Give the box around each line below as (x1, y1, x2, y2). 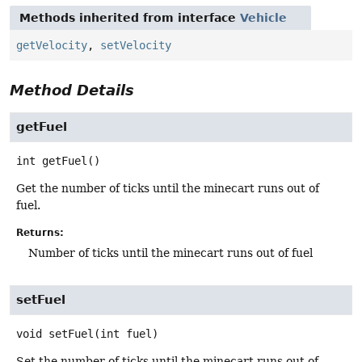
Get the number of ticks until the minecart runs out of (16, 182, 319, 196)
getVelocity (16, 39, 87, 53)
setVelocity (100, 39, 171, 53)
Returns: (16, 226, 64, 238)
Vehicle (240, 11, 287, 25)
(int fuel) (94, 326, 158, 340)
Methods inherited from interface (19, 11, 240, 25)
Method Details (10, 82, 134, 99)
